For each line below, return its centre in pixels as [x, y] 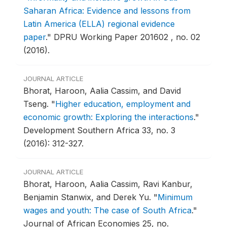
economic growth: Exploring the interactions [108, 117]
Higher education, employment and [123, 104]
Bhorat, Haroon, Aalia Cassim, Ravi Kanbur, [108, 184]
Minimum [175, 197]
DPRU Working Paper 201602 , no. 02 [127, 37]
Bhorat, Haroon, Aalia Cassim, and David [102, 91]
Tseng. [37, 104]
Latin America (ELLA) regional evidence [99, 24]
